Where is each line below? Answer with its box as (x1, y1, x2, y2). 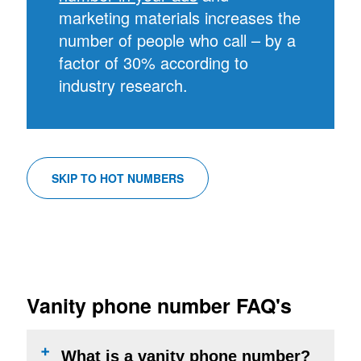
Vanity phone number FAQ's (27, 290, 293, 320)
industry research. (59, 73, 189, 97)
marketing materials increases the (59, 5, 301, 29)
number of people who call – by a (59, 27, 297, 52)
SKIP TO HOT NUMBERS (52, 169, 185, 186)
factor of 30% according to (59, 50, 249, 74)
